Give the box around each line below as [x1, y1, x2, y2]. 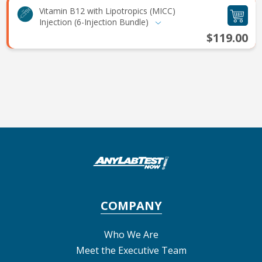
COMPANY [100, 197, 162, 213]
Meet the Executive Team [75, 243, 187, 257]
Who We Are [104, 227, 158, 241]
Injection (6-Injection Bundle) [39, 16, 151, 27]
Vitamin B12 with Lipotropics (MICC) [39, 5, 175, 16]
